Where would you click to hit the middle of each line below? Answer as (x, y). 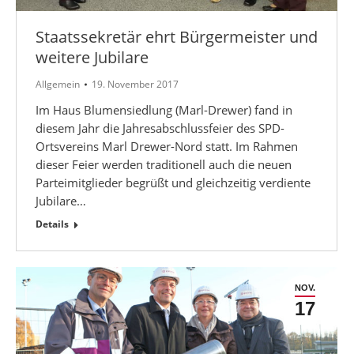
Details (52, 224)
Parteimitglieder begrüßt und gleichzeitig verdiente (173, 182)
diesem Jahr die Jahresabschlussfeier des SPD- (160, 128)
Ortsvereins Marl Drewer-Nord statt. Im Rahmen (167, 146)
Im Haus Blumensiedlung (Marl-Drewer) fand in (164, 109)
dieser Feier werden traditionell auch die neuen (164, 164)
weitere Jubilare (92, 57)
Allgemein (58, 84)
